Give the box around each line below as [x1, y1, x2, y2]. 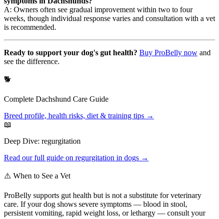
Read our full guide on [4, 153, 75, 162]
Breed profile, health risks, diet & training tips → [4, 111, 154, 120]
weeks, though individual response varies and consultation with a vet [4, 14, 215, 23]
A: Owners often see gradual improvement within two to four [4, 5, 193, 14]
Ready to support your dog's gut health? [4, 48, 137, 57]
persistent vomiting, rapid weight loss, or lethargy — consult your [4, 209, 205, 218]
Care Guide [71, 95, 109, 104]
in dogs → [114, 153, 149, 162]
